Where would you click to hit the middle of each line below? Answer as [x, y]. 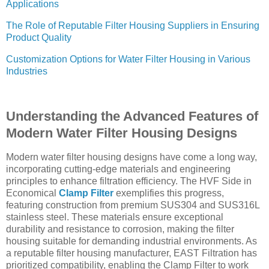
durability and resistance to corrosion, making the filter [120, 229]
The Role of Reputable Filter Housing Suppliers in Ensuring [133, 25]
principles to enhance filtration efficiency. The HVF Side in [129, 181]
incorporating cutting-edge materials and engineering [118, 169]
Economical [32, 193]
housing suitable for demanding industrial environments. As [131, 241]
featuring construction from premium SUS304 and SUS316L [133, 205]
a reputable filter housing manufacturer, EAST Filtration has [131, 253]
